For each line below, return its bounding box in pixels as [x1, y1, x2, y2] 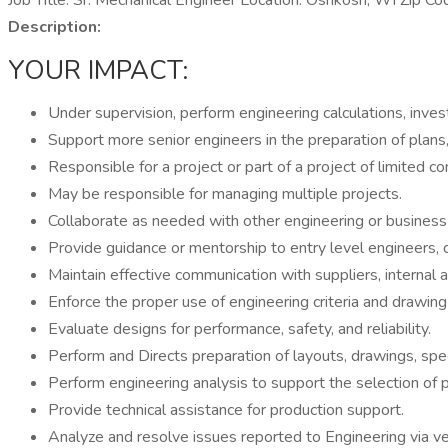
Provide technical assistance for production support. [48, 399, 404, 421]
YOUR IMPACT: [8, 53, 188, 88]
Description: [8, 16, 101, 38]
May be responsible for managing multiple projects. [48, 183, 402, 205]
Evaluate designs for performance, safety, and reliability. [48, 318, 431, 340]
